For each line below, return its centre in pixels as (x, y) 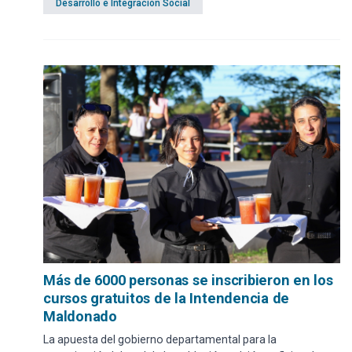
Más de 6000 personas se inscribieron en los (188, 280)
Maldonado (80, 317)
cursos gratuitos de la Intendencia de (167, 299)
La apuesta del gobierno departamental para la (160, 340)
